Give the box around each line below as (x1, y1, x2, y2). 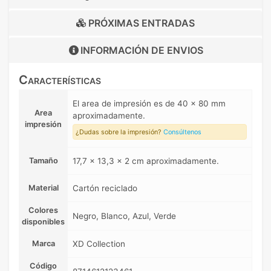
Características (19, 73, 101, 88)
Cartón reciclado (73, 183, 137, 194)
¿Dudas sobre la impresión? (76, 128, 163, 137)
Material (28, 183, 59, 193)
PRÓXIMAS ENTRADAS (86, 17, 195, 30)
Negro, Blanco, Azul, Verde (73, 211, 176, 221)
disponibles (22, 217, 65, 227)
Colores (28, 206, 58, 215)
